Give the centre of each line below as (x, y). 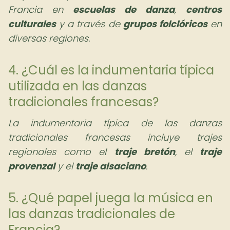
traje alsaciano (111, 166)
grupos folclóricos (165, 24)
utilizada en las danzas (78, 86)
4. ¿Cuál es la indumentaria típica (111, 70)
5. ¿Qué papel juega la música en (111, 198)
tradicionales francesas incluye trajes (115, 137)
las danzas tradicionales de (92, 214)
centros (204, 9)
